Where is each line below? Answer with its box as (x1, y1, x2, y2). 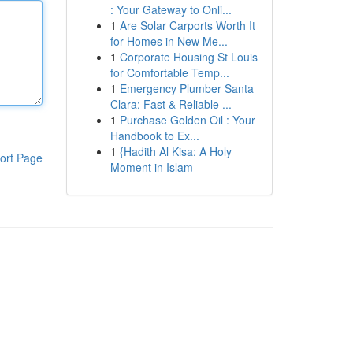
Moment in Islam (110, 159, 193, 175)
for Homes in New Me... (110, 33, 228, 49)
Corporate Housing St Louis (119, 49, 258, 65)
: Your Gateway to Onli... (110, 2, 232, 17)
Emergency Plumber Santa (119, 80, 254, 96)
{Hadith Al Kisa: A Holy (119, 143, 232, 159)
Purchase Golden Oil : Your (119, 112, 255, 128)
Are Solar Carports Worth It (119, 17, 255, 33)
